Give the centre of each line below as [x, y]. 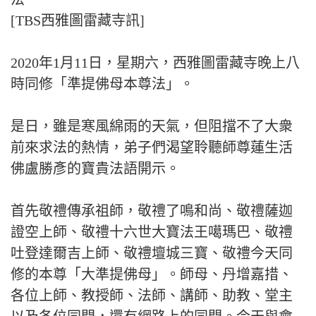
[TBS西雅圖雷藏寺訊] [78, 20]
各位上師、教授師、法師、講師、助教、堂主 [152, 296]
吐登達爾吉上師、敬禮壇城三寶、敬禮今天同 [152, 253]
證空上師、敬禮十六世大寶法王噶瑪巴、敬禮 [152, 232]
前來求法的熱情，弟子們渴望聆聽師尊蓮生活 [152, 147]
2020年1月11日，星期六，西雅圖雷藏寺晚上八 [155, 63]
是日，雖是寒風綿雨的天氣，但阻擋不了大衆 [152, 126]
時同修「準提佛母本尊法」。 [102, 84]
